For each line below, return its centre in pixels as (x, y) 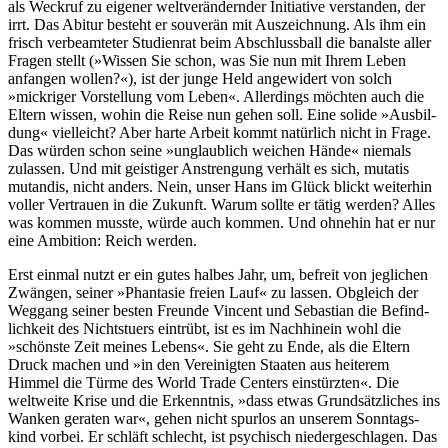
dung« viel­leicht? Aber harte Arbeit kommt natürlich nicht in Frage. (219, 132)
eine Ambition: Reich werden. (102, 240)
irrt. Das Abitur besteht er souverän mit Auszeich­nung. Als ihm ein (217, 24)
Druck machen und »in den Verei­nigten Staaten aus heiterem (198, 364)
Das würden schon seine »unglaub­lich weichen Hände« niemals (209, 150)
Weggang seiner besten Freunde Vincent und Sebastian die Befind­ (218, 310)
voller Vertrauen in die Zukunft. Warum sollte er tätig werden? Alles (221, 204)
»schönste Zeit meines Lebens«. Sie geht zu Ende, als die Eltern (209, 346)
